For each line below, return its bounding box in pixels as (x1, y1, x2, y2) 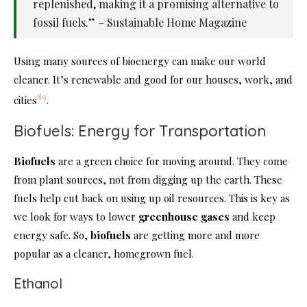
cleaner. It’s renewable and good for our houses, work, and (14, 72, 293, 86)
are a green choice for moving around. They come (56, 153, 288, 168)
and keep (230, 209, 275, 223)
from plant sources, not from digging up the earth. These (14, 172, 282, 186)
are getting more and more (131, 228, 260, 242)
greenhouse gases (138, 209, 230, 223)
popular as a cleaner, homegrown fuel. (14, 246, 194, 260)
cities (14, 93, 37, 107)
